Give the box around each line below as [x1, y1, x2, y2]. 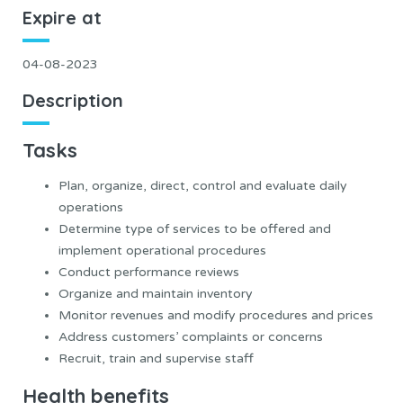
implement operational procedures [58, 242, 266, 258]
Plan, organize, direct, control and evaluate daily [58, 177, 347, 193]
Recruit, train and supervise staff [58, 350, 254, 366]
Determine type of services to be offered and [58, 220, 331, 237]
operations [58, 199, 123, 215]
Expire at [22, 6, 102, 30]
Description [22, 89, 123, 112]
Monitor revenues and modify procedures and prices [58, 307, 373, 323]
